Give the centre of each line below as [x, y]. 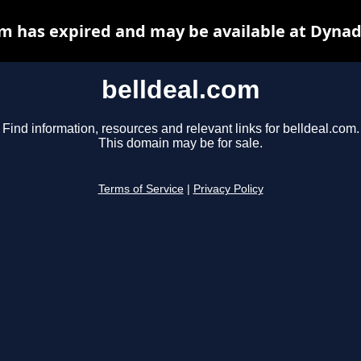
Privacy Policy [228, 189]
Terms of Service [141, 189]
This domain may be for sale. [180, 143]
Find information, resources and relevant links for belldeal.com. [180, 129]
